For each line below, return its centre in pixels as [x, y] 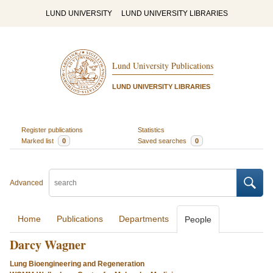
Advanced [27, 183]
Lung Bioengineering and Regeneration [77, 264]
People [198, 219]
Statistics [151, 129]
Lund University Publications [162, 66]
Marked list [38, 140]
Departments [144, 219]
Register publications [52, 129]
